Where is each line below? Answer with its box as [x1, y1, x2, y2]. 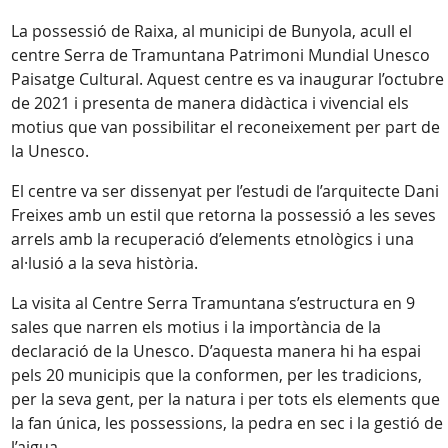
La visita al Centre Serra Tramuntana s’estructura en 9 [11, 292, 415, 314]
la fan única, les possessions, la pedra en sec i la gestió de [11, 412, 443, 434]
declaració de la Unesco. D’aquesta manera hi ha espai [11, 340, 421, 362]
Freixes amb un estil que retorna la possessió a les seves [11, 204, 436, 226]
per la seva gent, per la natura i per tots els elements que [11, 388, 440, 410]
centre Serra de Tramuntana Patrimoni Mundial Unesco [11, 44, 430, 66]
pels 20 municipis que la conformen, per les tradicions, [11, 364, 422, 386]
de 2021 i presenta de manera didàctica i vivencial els [11, 92, 409, 114]
